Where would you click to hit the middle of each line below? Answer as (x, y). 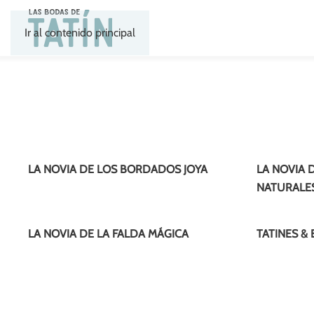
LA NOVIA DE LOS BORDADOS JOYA (118, 169)
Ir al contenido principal (80, 33)
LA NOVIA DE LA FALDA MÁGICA (108, 234)
